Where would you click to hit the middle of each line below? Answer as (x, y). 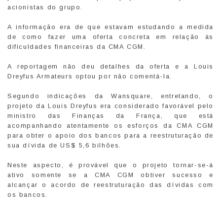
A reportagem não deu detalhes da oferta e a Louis (110, 66)
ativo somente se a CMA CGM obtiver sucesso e (110, 175)
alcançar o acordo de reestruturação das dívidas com (110, 184)
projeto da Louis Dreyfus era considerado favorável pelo (110, 106)
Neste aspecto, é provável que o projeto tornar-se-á (110, 165)
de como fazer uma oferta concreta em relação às (110, 37)
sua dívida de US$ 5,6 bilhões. (65, 145)
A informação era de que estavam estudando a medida (110, 27)
